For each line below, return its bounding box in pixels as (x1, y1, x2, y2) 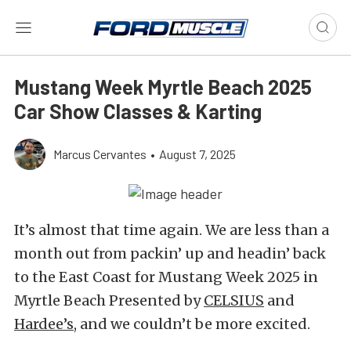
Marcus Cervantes (53, 147, 147, 161)
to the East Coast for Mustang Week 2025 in (14, 268, 318, 287)
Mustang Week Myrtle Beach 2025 (14, 74, 312, 99)
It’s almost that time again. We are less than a (14, 221, 329, 240)
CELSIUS (204, 291, 264, 310)
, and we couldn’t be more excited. (74, 315, 313, 334)
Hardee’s (14, 315, 74, 334)
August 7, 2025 (159, 147, 236, 161)
